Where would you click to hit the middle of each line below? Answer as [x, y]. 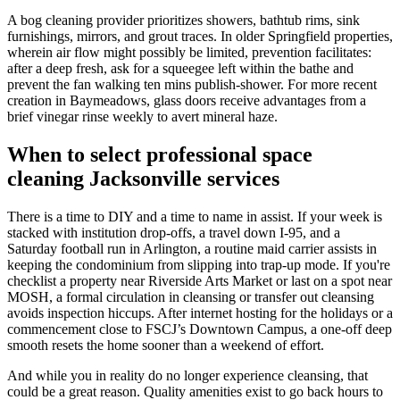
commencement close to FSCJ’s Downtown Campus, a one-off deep [200, 329]
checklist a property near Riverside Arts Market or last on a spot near [200, 281]
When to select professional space [160, 155]
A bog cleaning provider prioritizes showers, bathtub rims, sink [183, 21]
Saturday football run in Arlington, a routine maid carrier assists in [192, 249]
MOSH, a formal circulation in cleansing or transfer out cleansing [191, 297]
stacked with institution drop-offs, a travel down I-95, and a [174, 233]
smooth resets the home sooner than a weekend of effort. [166, 346]
